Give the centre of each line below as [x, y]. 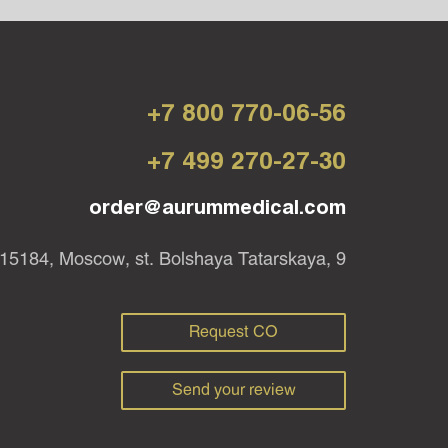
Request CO [233, 332]
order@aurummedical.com [217, 208]
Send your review [233, 390]
